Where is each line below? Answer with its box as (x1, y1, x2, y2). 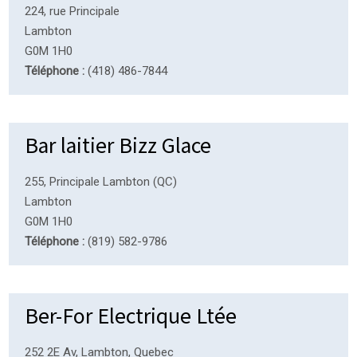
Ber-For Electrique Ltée (25, 300, 237, 329)
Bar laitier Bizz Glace (25, 129, 212, 159)
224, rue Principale (25, 3, 120, 18)
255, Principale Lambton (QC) (25, 174, 178, 189)
